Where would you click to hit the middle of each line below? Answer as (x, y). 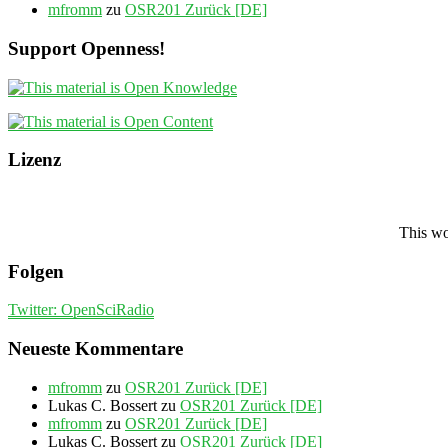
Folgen (36, 271)
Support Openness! (86, 48)
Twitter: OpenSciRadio (81, 310)
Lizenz (34, 160)
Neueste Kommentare (95, 349)
